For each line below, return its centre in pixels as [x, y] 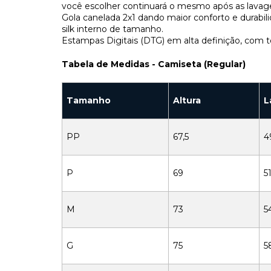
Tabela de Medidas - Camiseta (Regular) [154, 64]
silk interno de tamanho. [113, 29]
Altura [187, 100]
